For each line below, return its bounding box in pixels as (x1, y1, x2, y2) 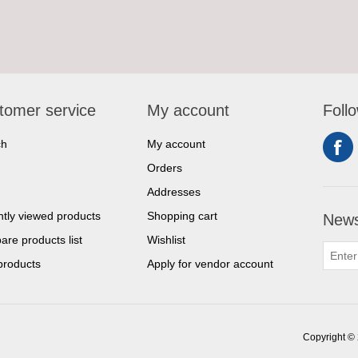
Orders (147, 161, 182, 174)
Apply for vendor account (147, 257, 273, 270)
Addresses (147, 185, 201, 198)
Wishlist (147, 233, 185, 246)
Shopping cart (147, 209, 217, 222)
